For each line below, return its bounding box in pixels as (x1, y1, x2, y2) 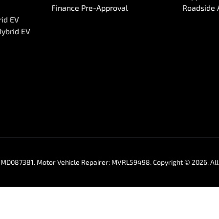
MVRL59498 (111, 158, 150, 166)
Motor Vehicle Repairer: (37, 158, 111, 166)
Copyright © (153, 158, 192, 166)
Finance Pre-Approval (51, 3, 128, 12)
